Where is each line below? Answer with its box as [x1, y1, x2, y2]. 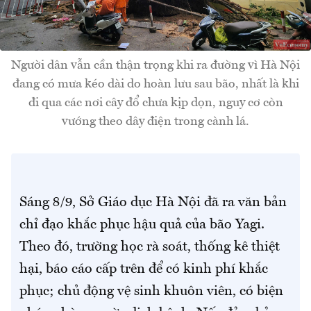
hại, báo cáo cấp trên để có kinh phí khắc [19, 262, 268, 277]
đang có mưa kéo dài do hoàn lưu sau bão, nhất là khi [12, 78, 299, 91]
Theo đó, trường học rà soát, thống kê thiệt [19, 240, 280, 255]
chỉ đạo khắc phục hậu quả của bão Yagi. [19, 218, 264, 233]
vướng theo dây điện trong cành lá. [62, 115, 249, 128]
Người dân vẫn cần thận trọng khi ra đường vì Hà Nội [11, 59, 300, 72]
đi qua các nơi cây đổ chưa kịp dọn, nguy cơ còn [28, 96, 283, 110]
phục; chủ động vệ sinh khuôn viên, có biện [19, 285, 283, 299]
